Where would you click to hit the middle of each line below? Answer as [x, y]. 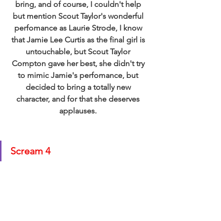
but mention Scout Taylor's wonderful [79, 16]
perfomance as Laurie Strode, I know [79, 28]
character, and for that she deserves [79, 99]
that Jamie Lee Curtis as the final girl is [79, 39]
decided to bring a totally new [79, 87]
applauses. [79, 110]
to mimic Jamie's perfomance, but [79, 75]
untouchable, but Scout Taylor [79, 51]
